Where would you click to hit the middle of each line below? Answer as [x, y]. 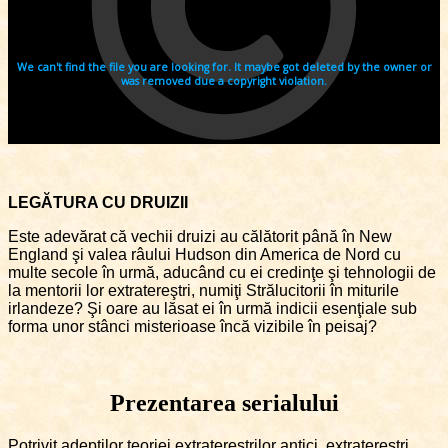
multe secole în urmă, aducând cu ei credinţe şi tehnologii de [222, 273]
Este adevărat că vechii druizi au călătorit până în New [200, 237]
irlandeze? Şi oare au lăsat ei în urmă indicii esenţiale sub [212, 309]
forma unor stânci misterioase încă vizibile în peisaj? [192, 327]
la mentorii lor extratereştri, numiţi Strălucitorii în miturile [203, 291]
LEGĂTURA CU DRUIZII [98, 203]
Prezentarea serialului [224, 403]
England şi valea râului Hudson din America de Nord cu [204, 255]
